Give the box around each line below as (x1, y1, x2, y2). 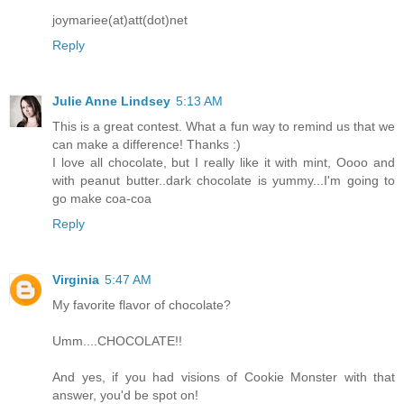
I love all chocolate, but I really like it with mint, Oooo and (52, 154, 395, 170)
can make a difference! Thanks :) (52, 136, 241, 151)
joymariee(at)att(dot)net (52, 12, 188, 27)
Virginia (52, 271, 99, 287)
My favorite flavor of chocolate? (52, 297, 231, 312)
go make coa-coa (52, 190, 151, 206)
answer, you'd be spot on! (52, 387, 198, 402)
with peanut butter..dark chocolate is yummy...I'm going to (52, 172, 395, 188)
